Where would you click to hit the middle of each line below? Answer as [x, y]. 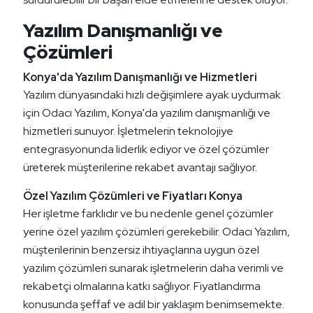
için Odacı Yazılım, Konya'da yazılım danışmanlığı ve [147, 113]
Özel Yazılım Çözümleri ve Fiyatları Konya [133, 196]
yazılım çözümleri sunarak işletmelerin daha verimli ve [153, 268]
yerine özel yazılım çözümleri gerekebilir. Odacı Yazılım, [156, 232]
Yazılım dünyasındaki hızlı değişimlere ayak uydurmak [152, 95]
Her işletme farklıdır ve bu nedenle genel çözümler [148, 214]
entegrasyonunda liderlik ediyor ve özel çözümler [146, 150]
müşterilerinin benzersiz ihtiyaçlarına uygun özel [141, 250]
